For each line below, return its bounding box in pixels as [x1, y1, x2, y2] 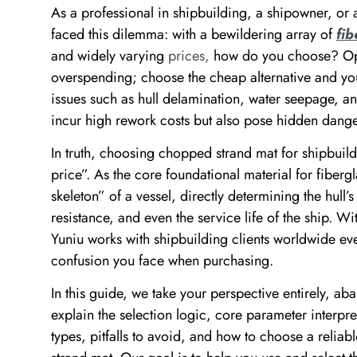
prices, [168, 45, 210, 66]
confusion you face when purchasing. [51, 250, 273, 272]
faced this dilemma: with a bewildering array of [51, 23, 336, 45]
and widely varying [51, 45, 168, 66]
